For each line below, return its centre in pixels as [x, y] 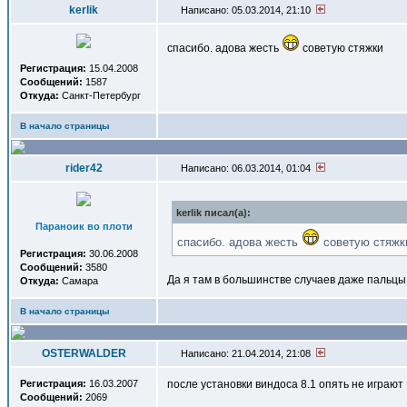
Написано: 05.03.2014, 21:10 [247, 10]
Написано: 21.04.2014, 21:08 [247, 353]
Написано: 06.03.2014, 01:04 [247, 168]
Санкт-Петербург [100, 95]
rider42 [84, 168]
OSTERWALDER [84, 353]
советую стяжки [342, 48]
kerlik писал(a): [213, 213]
